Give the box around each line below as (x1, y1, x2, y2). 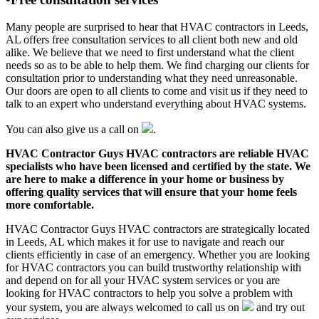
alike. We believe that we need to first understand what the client (6, 46, 294, 59)
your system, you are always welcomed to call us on (6, 301, 242, 314)
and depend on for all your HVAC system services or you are (6, 274, 280, 287)
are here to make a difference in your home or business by (6, 173, 284, 186)
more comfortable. (6, 199, 94, 211)
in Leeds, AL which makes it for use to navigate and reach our (6, 236, 284, 249)
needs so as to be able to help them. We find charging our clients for (6, 59, 309, 72)
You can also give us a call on (6, 123, 142, 136)
